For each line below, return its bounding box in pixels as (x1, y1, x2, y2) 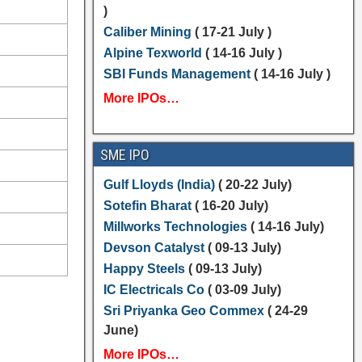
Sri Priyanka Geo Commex (103, 304, 264, 318)
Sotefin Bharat (103, 199, 192, 213)
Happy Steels (103, 262, 185, 276)
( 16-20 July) (191, 199, 268, 213)
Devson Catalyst (103, 241, 204, 255)
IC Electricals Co (103, 283, 204, 297)
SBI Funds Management (103, 67, 250, 81)
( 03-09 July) (204, 283, 281, 297)
